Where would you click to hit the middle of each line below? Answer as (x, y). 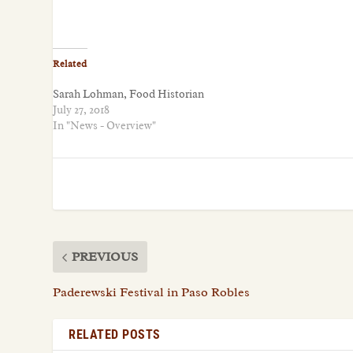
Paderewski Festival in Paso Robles (152, 293)
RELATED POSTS (115, 335)
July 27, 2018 (82, 110)
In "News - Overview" (105, 126)
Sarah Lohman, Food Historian (129, 95)
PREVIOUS (105, 257)
